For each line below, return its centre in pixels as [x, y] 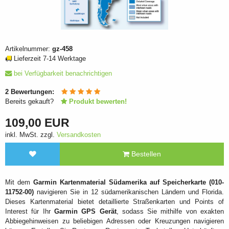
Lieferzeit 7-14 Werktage [50, 59]
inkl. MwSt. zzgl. [31, 135]
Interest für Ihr [30, 211]
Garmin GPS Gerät [85, 211]
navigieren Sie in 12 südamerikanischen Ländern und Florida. [129, 192]
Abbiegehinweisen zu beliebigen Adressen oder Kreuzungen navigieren [114, 221]
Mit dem [19, 182]
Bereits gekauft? [30, 101]
